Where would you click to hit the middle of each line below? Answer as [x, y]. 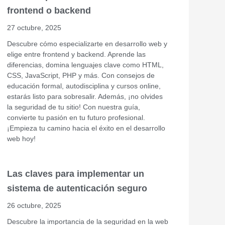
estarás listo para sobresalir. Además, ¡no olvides [85, 96]
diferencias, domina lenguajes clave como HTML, [85, 65]
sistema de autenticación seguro [77, 188]
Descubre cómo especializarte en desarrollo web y [87, 43]
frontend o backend [49, 10]
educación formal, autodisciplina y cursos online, [84, 86]
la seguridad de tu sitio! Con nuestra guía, [74, 107]
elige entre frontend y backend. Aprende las [76, 54]
